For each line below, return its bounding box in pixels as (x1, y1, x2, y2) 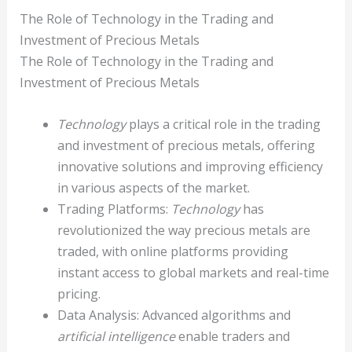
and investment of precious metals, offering (57, 137, 315, 155)
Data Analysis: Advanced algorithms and (57, 306, 291, 324)
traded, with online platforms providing (57, 243, 288, 261)
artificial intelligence (57, 328, 175, 346)
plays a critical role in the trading (125, 115, 321, 134)
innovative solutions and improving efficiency (57, 158, 323, 176)
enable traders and (174, 328, 290, 346)
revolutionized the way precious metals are (57, 222, 310, 240)
